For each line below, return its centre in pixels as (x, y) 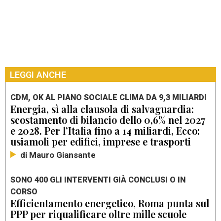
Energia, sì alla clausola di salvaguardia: (102, 109)
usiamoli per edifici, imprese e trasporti (101, 141)
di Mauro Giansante (58, 155)
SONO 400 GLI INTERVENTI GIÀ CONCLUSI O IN (98, 180)
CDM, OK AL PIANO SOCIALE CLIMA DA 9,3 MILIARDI (109, 97)
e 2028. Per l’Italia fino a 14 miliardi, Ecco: (105, 130)
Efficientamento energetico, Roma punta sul (110, 203)
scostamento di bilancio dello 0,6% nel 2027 (108, 119)
